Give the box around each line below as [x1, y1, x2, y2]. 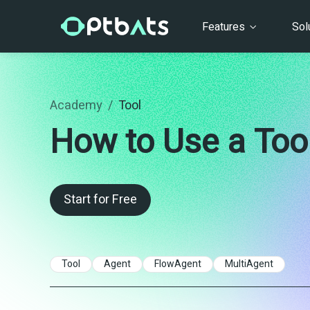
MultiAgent [225, 257, 273, 271]
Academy [50, 96, 102, 115]
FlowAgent [154, 257, 201, 271]
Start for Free [64, 190, 137, 209]
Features [201, 18, 248, 35]
